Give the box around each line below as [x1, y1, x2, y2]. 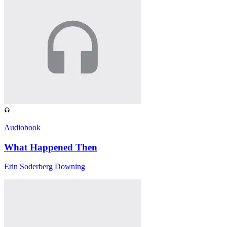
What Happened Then [4, 141, 97, 153]
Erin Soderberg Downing [4, 162, 85, 171]
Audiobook [4, 123, 41, 132]
